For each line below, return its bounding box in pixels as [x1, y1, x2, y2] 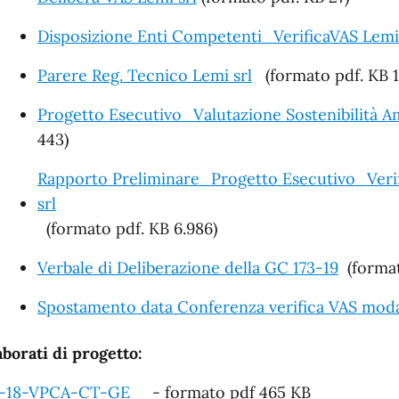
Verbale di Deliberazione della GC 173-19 [37, 256, 338, 278]
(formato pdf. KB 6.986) [37, 217, 222, 239]
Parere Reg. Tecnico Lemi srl [37, 64, 252, 85]
